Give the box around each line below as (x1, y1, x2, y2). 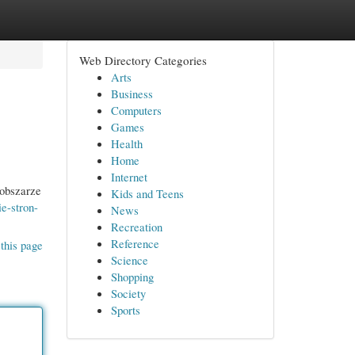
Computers (110, 102, 162, 118)
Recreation (110, 219, 162, 235)
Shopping (110, 269, 154, 284)
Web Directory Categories (78, 52, 207, 68)
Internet (110, 169, 147, 185)
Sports (110, 302, 140, 318)
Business (110, 86, 153, 101)
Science (110, 252, 148, 268)
